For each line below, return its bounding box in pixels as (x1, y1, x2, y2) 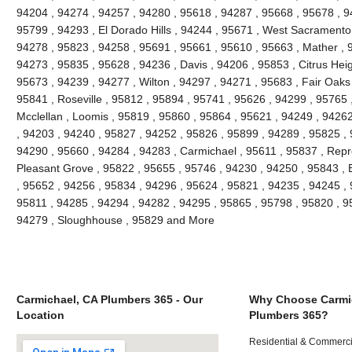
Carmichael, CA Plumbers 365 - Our (16, 292, 203, 306)
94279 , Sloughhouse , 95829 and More (16, 213, 214, 226)
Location (16, 308, 64, 321)
